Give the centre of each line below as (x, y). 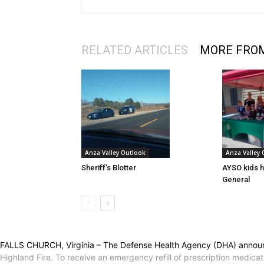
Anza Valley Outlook (115, 153)
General (236, 180)
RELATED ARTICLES (135, 50)
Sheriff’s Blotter (109, 168)
